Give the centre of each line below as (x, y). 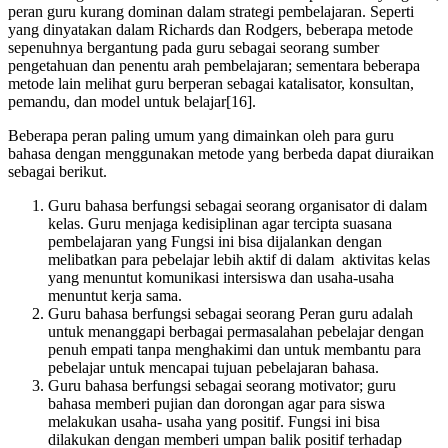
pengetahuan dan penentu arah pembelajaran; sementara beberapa (214, 65)
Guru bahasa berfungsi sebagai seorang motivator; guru (222, 385)
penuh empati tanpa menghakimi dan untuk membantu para (234, 349)
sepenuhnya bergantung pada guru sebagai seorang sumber (193, 47)
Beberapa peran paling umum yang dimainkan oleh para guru (201, 135)
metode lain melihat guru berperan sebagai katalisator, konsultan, (211, 83)
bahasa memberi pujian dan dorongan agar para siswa (216, 403)
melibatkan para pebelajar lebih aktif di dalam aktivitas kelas (239, 259)
